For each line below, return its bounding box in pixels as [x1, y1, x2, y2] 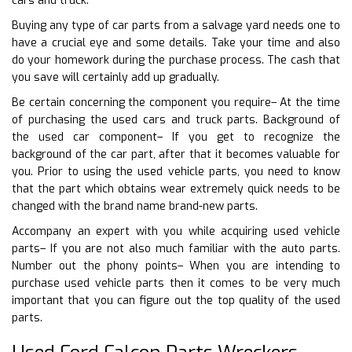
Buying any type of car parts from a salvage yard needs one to [12, 17, 340, 33]
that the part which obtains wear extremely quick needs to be [12, 181, 340, 196]
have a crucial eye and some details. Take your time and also [12, 35, 340, 50]
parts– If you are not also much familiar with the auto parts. [12, 240, 340, 256]
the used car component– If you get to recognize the [12, 129, 340, 145]
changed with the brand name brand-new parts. [12, 198, 258, 214]
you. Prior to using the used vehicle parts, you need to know [12, 163, 340, 179]
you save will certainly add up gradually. [12, 69, 219, 85]
